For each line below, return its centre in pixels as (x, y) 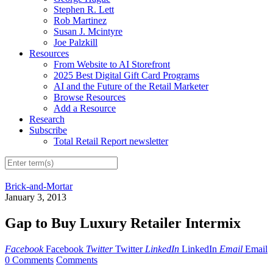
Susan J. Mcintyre (88, 31)
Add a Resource (85, 108)
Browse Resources (90, 97)
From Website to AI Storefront (112, 64)
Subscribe (48, 130)
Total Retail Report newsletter (111, 141)
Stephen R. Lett (84, 9)
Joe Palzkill (76, 42)
